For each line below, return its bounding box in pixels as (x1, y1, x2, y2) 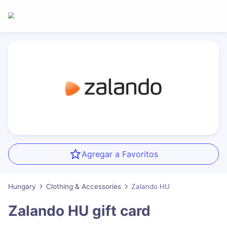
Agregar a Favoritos (81, 149, 158, 160)
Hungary (8, 182, 36, 191)
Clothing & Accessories (46, 182, 121, 191)
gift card (89, 202, 150, 219)
